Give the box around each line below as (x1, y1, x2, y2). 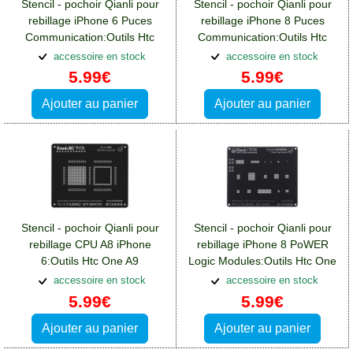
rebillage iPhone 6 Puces (28, 13, 152, 27)
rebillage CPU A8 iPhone (28, 238, 151, 251)
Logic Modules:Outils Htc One (188, 255, 336, 268)
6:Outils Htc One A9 (41, 255, 139, 268)
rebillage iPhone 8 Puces (200, 13, 325, 27)
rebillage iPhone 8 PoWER (196, 238, 329, 251)
